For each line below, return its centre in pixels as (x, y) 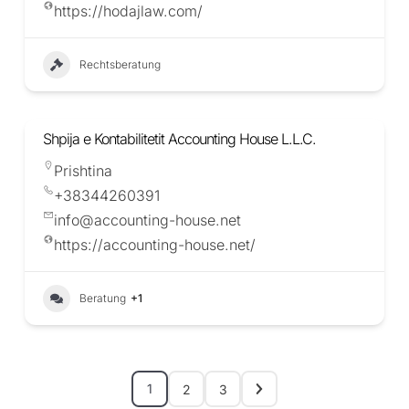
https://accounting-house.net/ (155, 245)
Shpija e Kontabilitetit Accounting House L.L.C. (179, 139)
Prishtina (83, 171)
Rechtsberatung (120, 65)
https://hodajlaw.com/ (128, 11)
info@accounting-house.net (147, 220)
